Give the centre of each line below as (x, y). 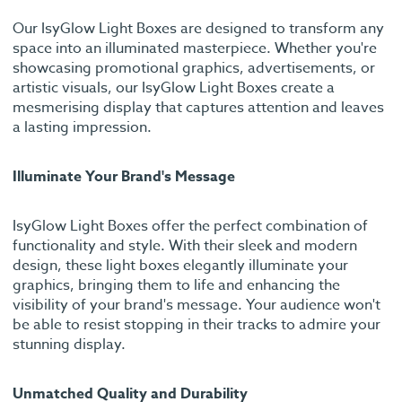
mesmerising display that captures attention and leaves (198, 108)
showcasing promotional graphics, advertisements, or (194, 69)
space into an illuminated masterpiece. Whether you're (195, 49)
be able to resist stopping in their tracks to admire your (197, 325)
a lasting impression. (82, 128)
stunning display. (69, 345)
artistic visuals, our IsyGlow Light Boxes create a (174, 88)
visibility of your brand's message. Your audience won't (197, 306)
